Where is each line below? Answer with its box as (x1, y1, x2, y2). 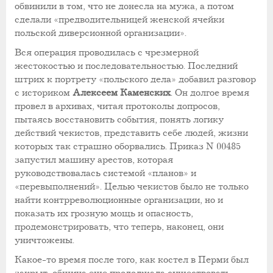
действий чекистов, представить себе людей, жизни (15, 127, 248, 139)
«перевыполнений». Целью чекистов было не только (15, 180, 249, 193)
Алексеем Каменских (70, 87, 171, 99)
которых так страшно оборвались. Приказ (15, 140, 206, 152)
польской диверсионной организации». (15, 27, 186, 39)
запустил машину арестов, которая (15, 154, 173, 166)
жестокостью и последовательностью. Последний (15, 60, 238, 72)
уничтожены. (15, 234, 74, 246)
